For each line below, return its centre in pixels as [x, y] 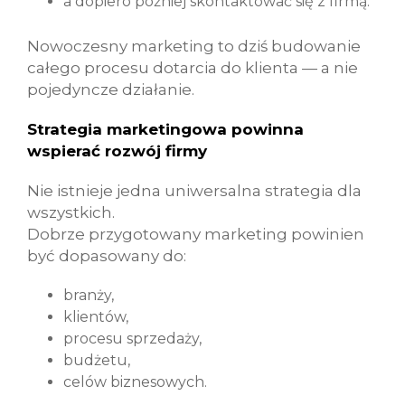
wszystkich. [71, 212]
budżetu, [97, 360]
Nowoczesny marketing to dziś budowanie [194, 46]
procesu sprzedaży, [132, 339]
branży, [89, 295]
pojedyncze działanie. [111, 89]
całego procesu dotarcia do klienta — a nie [193, 68]
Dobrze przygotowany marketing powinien [196, 234]
